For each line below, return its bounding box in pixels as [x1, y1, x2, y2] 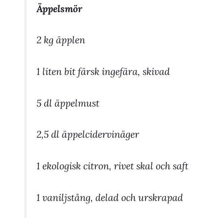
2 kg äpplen [36, 34, 85, 46]
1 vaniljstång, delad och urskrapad [36, 191, 183, 203]
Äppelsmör [36, 2, 82, 15]
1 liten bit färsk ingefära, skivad [36, 65, 170, 77]
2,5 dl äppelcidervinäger [36, 128, 139, 141]
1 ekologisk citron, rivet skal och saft [36, 159, 188, 172]
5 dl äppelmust [36, 96, 99, 109]
